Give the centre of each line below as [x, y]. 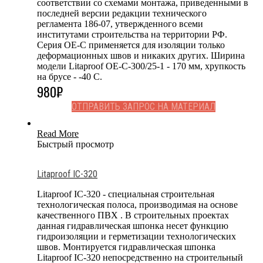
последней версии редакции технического [122, 13]
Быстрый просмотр [75, 144]
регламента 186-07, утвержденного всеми [120, 23]
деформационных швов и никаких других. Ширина [141, 55]
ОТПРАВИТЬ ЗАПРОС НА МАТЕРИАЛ [143, 106]
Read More [58, 133]
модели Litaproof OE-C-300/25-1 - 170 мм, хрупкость [141, 66]
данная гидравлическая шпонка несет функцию [133, 225]
